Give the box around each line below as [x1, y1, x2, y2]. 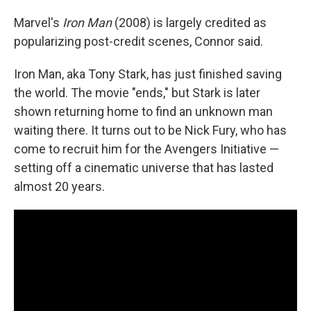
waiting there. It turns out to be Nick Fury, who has [14, 122, 287, 137]
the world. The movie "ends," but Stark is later [14, 85, 260, 100]
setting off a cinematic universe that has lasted [14, 160, 274, 175]
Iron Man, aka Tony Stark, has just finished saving [14, 66, 282, 81]
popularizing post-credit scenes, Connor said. [14, 33, 263, 49]
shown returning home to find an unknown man [14, 103, 273, 119]
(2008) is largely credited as [112, 15, 267, 30]
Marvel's [14, 15, 62, 30]
